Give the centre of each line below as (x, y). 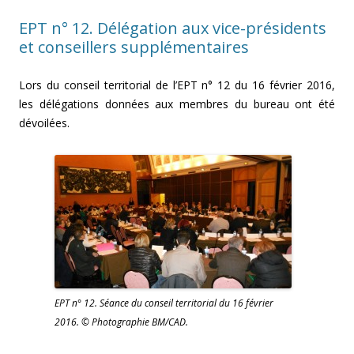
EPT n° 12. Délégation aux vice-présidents (173, 28)
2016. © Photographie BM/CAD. (121, 322)
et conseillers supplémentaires (134, 47)
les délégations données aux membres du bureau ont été (177, 104)
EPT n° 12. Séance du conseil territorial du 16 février (164, 303)
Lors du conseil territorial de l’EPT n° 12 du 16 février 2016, (177, 85)
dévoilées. (44, 123)
